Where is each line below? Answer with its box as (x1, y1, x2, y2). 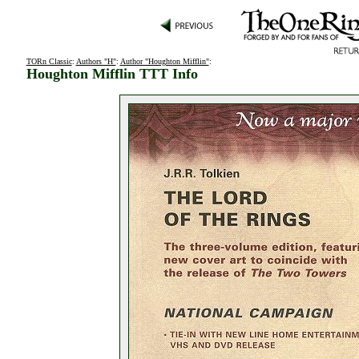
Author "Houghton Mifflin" (119, 57, 209, 66)
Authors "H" (75, 57, 116, 66)
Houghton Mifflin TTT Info (26, 66, 198, 82)
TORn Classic (26, 57, 72, 66)
